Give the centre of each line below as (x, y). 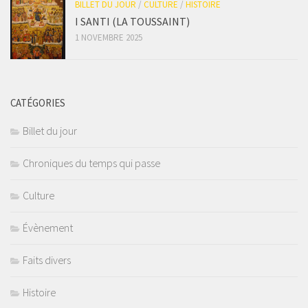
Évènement (48, 228)
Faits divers (47, 260)
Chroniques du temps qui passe (91, 163)
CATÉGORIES (38, 103)
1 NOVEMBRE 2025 (109, 38)
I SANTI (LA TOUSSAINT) (132, 22)
